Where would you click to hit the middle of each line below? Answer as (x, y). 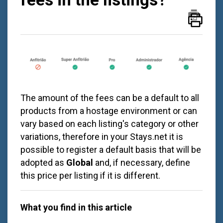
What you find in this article (76, 207)
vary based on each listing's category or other (110, 124)
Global (80, 163)
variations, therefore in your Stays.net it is (102, 137)
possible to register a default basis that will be (111, 150)
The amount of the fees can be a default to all (110, 98)
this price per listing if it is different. (91, 176)
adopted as (43, 163)
